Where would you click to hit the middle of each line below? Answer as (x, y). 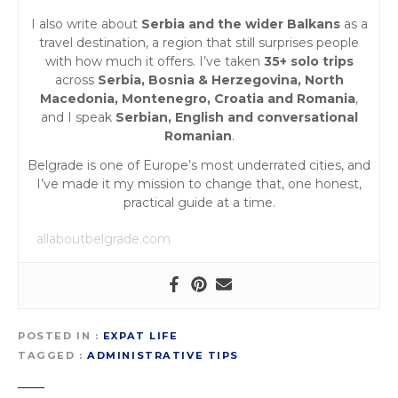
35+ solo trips (308, 61)
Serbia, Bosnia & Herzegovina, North (220, 80)
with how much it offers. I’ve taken (154, 61)
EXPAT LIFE (140, 336)
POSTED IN (55, 336)
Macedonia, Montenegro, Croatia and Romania (198, 98)
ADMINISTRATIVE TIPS (163, 355)
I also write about (86, 24)
